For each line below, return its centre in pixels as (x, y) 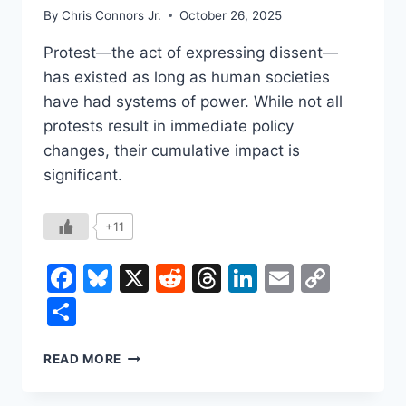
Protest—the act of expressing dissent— (191, 52)
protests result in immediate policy (169, 126)
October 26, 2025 (231, 15)
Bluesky (166, 277)
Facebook (144, 277)
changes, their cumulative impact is (172, 150)
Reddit (230, 277)
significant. (83, 174)
